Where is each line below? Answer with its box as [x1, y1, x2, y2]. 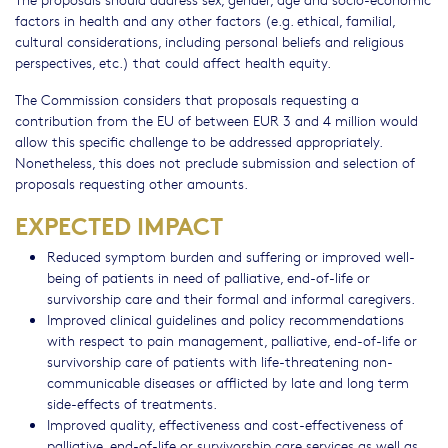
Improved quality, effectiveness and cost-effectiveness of [47, 414, 403, 435]
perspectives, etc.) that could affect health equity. [15, 52, 331, 73]
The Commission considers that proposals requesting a [15, 89, 359, 110]
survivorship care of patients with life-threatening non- [47, 351, 393, 372]
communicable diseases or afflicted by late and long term [47, 372, 409, 393]
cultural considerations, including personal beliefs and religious [15, 31, 404, 52]
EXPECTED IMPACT [15, 207, 223, 242]
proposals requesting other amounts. [15, 173, 248, 194]
